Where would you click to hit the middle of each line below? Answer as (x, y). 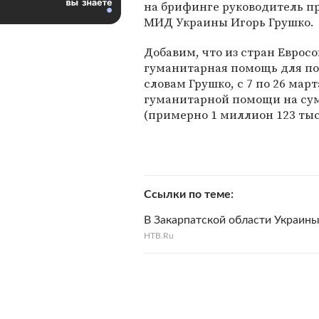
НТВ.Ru (159, 236)
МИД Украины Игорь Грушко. (229, 22)
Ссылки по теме (187, 194)
